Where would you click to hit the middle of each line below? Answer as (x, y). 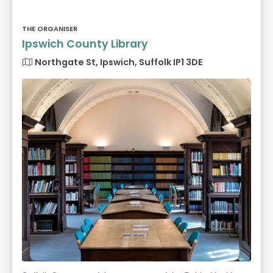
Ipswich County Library (85, 44)
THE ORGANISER (50, 29)
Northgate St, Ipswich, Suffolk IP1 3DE (118, 62)
